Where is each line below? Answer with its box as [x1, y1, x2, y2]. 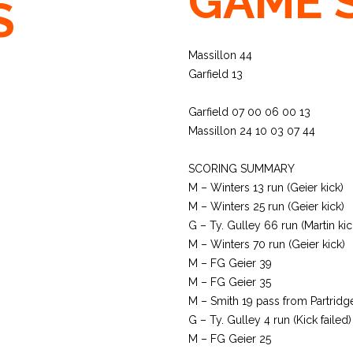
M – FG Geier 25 [188, 333, 271, 345]
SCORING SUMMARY [188, 162, 295, 175]
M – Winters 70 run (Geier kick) [188, 238, 345, 251]
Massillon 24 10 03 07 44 [188, 124, 315, 137]
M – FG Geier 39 [188, 257, 272, 269]
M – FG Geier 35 [188, 276, 271, 288]
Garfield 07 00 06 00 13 [188, 106, 310, 118]
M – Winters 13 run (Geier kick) [188, 181, 344, 194]
